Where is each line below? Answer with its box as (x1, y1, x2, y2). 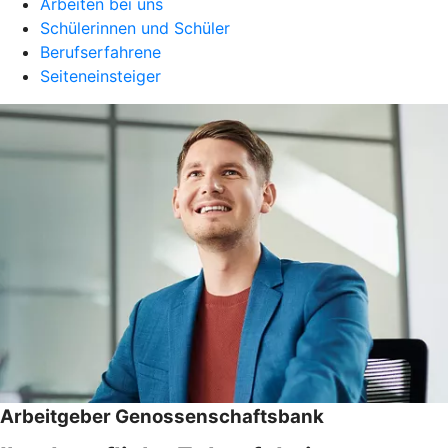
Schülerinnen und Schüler (40, 18, 230, 38)
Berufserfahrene (40, 42, 161, 62)
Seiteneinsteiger (40, 66, 161, 86)
